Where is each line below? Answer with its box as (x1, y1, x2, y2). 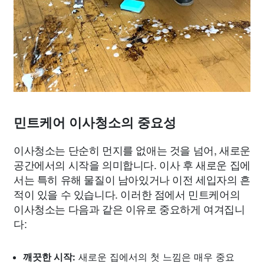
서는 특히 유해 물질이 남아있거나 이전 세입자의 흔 (14, 171, 250, 187)
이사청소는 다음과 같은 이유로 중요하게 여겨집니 (14, 201, 245, 216)
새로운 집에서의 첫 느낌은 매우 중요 (75, 251, 235, 263)
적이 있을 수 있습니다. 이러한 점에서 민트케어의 (14, 186, 240, 202)
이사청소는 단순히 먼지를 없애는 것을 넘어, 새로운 (14, 142, 250, 157)
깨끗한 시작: (23, 251, 75, 263)
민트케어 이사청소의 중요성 (14, 115, 176, 130)
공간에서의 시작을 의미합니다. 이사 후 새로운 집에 (14, 157, 250, 172)
